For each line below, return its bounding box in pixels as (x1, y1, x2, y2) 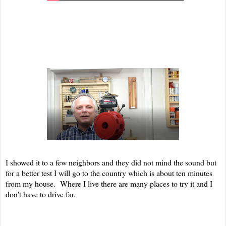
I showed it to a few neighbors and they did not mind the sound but (6, 157, 216, 168)
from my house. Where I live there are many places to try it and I (6, 178, 212, 189)
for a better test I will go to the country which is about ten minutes (6, 167, 212, 179)
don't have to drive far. (6, 189, 81, 200)
